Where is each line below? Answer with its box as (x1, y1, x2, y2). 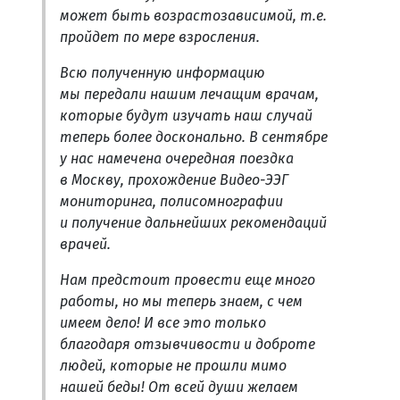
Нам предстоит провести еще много (60, 271, 315, 288)
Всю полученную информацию (60, 63, 265, 81)
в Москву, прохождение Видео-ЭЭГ (60, 171, 288, 188)
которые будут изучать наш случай (60, 106, 312, 124)
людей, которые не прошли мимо (60, 356, 287, 374)
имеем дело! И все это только (60, 313, 266, 331)
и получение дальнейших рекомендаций (60, 213, 327, 231)
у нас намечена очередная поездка (60, 149, 294, 167)
